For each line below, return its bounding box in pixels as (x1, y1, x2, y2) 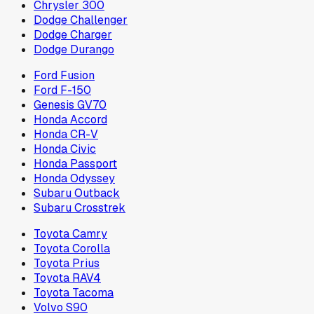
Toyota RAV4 (34, 271, 101, 286)
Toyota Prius (34, 256, 100, 271)
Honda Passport (34, 156, 117, 172)
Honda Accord (34, 112, 107, 128)
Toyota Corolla (34, 241, 110, 257)
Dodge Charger (34, 27, 112, 43)
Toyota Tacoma (34, 285, 114, 301)
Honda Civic (34, 142, 96, 157)
